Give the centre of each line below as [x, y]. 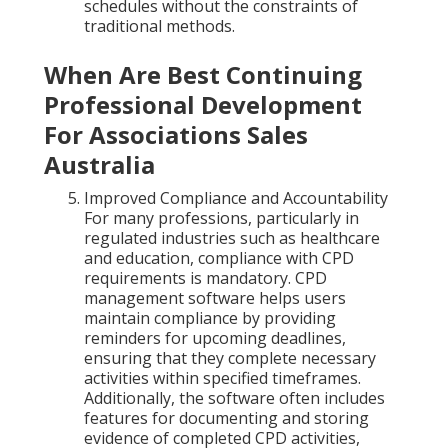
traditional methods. [159, 26]
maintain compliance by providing [210, 318]
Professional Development [203, 105]
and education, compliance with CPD [219, 258]
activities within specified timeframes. [222, 378]
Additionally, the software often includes [234, 398]
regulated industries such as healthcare [232, 238]
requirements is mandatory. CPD [205, 278]
